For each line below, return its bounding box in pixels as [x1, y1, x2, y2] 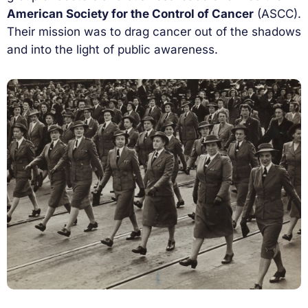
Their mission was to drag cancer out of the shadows [7, 24, 301, 38]
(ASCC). [254, 6, 301, 21]
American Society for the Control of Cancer [7, 6, 254, 21]
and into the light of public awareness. [7, 42, 218, 56]
